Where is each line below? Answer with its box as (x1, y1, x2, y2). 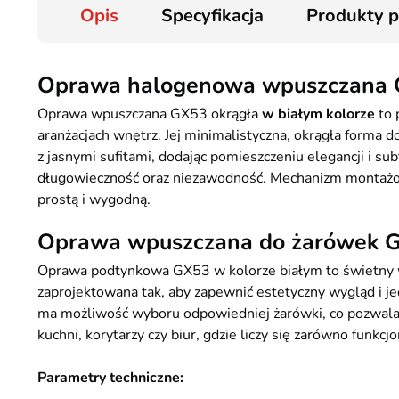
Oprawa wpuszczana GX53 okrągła (37, 104, 262, 124)
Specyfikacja (161, 4, 264, 28)
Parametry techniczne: (37, 368, 183, 387)
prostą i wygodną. (37, 190, 151, 209)
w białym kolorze (262, 104, 375, 124)
